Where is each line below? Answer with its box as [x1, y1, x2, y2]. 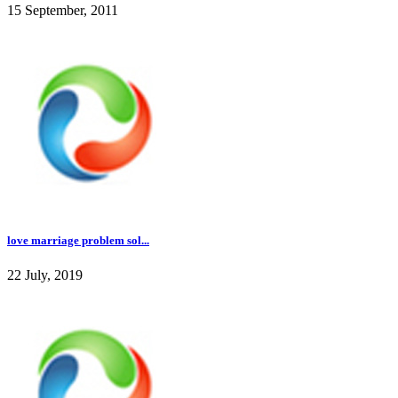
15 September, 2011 [7, 3, 118, 19]
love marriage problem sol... [7, 233, 149, 247]
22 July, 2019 [7, 267, 83, 283]
